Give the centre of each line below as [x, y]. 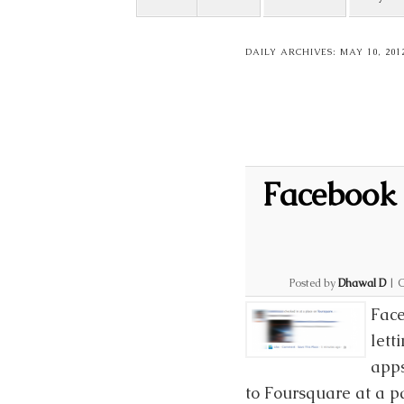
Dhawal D [362, 283]
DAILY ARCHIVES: [292, 52]
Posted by [314, 283]
